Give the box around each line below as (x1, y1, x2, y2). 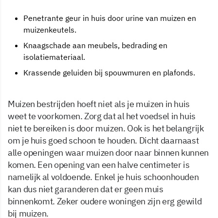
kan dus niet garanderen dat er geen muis (8, 183, 163, 195)
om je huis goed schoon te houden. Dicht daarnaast (8, 134, 199, 146)
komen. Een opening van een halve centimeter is (8, 159, 190, 170)
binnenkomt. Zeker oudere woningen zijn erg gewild (8, 195, 202, 207)
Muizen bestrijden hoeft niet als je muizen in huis (8, 98, 190, 109)
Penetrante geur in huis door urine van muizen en (23, 13, 196, 23)
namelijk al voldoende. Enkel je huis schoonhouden (8, 171, 199, 182)
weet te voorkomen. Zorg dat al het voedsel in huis (8, 110, 196, 122)
